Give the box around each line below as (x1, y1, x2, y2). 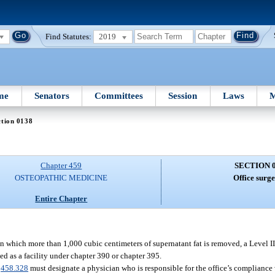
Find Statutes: (45, 31, 92, 41)
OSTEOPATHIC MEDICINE (15, 173, 108, 183)
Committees (95, 90, 144, 101)
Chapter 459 (41, 161, 82, 171)
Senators (34, 90, 69, 101)
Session (168, 90, 198, 101)
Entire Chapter (35, 193, 88, 203)
